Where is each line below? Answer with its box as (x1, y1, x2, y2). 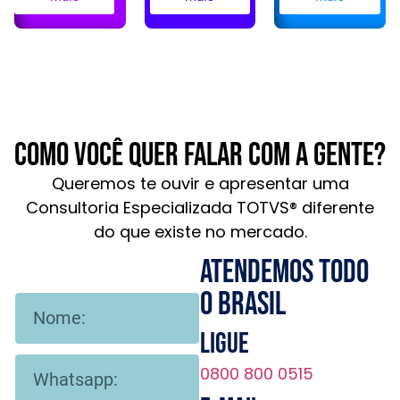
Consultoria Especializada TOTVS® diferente (26, 196, 374, 219)
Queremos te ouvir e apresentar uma (51, 171, 349, 195)
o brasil (200, 284, 286, 324)
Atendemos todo (200, 252, 369, 292)
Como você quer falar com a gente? (14, 135, 386, 175)
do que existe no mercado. (93, 220, 307, 243)
